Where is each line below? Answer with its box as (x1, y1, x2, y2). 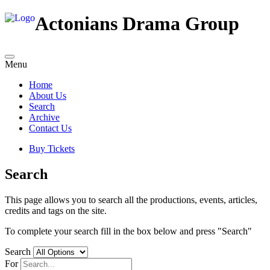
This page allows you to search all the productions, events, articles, (5, 194, 257, 205)
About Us (29, 90, 66, 101)
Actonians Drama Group (35, 13, 239, 35)
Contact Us (29, 122, 72, 133)
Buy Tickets (29, 143, 75, 154)
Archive (29, 111, 60, 122)
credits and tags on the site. (5, 205, 107, 216)
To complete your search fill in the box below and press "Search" (5, 225, 252, 236)
